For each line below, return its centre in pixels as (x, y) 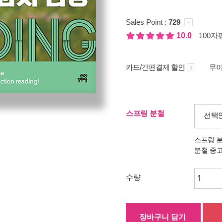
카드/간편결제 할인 (155, 67)
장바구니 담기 (163, 217)
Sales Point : (147, 22)
